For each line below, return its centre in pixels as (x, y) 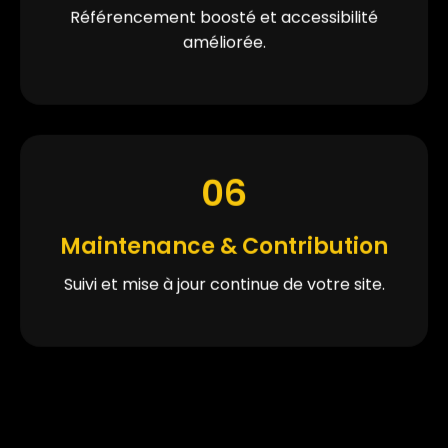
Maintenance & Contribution (224, 244)
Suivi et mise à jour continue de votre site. (224, 282)
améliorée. (224, 40)
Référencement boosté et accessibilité (224, 15)
